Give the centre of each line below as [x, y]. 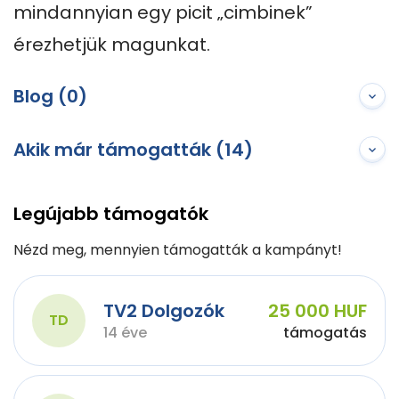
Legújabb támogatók [111, 214]
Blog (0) [50, 96]
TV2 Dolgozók [164, 311]
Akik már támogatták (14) [133, 150]
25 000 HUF [318, 311]
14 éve [125, 333]
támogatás [325, 333]
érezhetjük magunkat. [112, 45]
